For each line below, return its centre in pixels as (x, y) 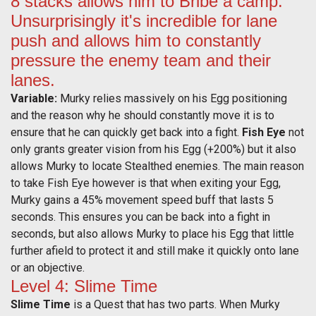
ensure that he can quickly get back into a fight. (126, 133)
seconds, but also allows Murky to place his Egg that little (152, 234)
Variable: (35, 99)
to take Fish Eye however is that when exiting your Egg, (146, 183)
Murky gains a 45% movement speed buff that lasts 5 (142, 200)
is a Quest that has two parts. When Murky (175, 305)
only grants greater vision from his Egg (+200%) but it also (153, 150)
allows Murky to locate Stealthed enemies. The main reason (157, 166)
